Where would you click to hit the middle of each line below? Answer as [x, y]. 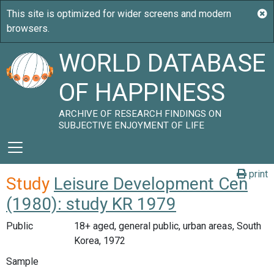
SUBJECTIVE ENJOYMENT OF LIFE [132, 125]
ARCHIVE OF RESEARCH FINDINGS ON [140, 114]
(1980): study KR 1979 [91, 204]
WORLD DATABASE [162, 63]
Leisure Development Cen [151, 184]
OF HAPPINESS [142, 93]
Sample [22, 261]
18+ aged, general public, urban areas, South [167, 226]
